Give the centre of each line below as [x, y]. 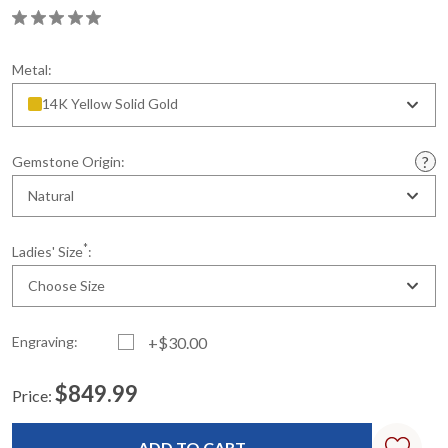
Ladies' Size [47, 251]
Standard [56, 423]
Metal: [32, 69]
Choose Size [66, 285]
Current [37, 413]
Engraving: [45, 341]
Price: [32, 395]
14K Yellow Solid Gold [110, 103]
